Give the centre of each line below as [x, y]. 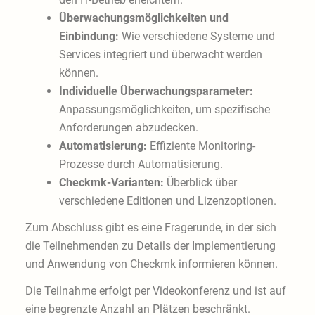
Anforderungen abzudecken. [128, 128]
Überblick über [200, 183]
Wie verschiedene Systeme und [197, 37]
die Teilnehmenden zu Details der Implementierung [150, 246]
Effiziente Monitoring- [201, 146]
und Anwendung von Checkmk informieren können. [151, 264]
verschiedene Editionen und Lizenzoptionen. [167, 201]
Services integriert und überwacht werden [160, 55]
